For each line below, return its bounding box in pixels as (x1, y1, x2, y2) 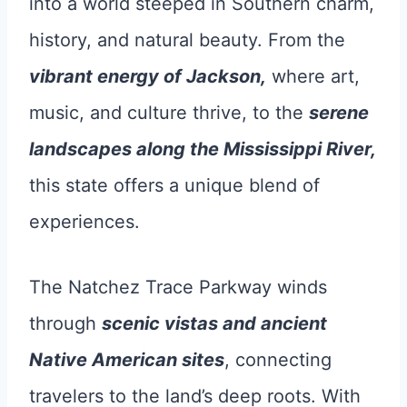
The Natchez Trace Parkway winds (29, 276, 327, 298)
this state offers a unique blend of (29, 174, 320, 196)
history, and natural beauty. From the (29, 29, 345, 51)
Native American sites (29, 349, 224, 371)
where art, (266, 65, 360, 87)
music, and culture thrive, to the (29, 102, 309, 124)
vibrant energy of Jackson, (29, 65, 266, 87)
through (29, 313, 102, 334)
